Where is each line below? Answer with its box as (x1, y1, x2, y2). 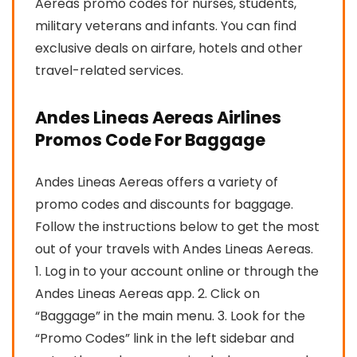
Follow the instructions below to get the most (35, 217, 320, 236)
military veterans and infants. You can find (35, 16, 296, 35)
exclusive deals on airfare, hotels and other (35, 38, 303, 57)
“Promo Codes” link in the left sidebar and (35, 328, 294, 347)
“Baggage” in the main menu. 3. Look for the (35, 306, 305, 325)
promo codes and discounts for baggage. (35, 194, 293, 214)
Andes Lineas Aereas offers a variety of (35, 172, 278, 191)
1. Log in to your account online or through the (35, 261, 319, 280)
